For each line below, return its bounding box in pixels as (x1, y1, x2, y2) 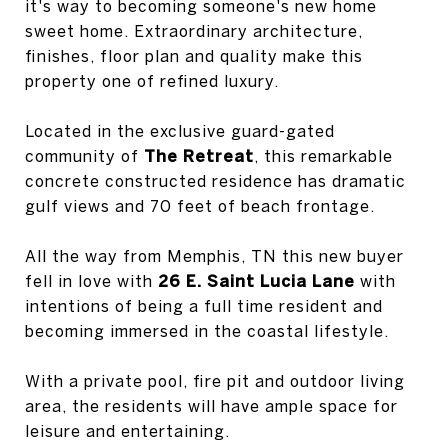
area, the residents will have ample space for (25, 397, 398, 415)
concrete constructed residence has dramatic (25, 172, 406, 190)
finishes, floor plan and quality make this (25, 47, 363, 65)
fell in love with (25, 272, 158, 290)
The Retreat (144, 147, 254, 165)
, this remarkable (254, 147, 393, 165)
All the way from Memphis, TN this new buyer (25, 247, 404, 265)
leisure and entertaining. (25, 422, 230, 440)
